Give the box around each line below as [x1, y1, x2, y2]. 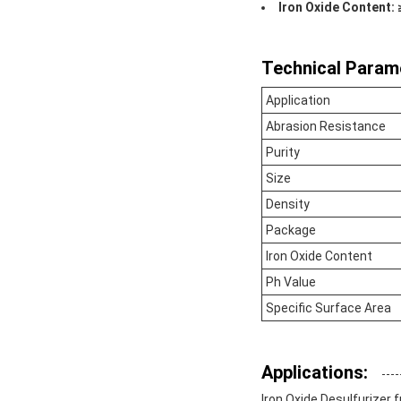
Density [266, 197, 310, 212]
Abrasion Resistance [266, 119, 386, 134]
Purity [266, 145, 300, 160]
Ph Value [266, 275, 316, 290]
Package [266, 223, 316, 238]
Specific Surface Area [266, 301, 391, 316]
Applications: [261, 362, 368, 384]
